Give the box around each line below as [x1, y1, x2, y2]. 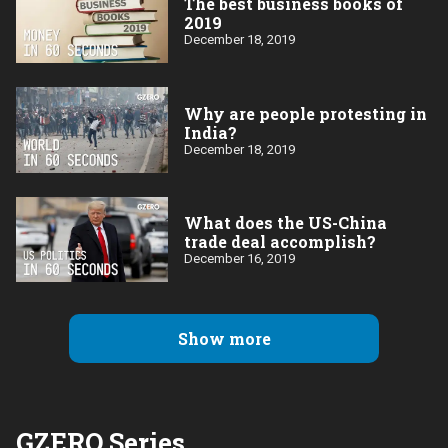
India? [184, 121, 237, 143]
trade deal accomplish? [184, 231, 376, 253]
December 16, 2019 [184, 251, 295, 267]
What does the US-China [184, 212, 387, 234]
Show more [177, 328, 271, 350]
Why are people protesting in [184, 102, 427, 124]
